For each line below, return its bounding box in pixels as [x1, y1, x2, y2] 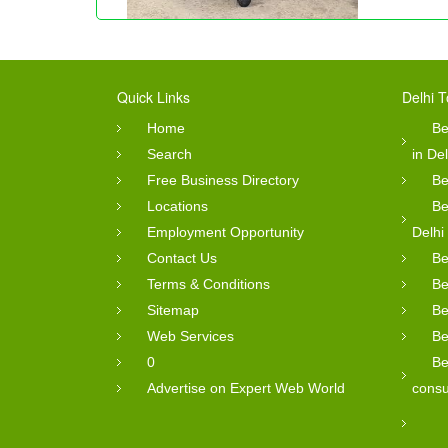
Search [147, 145, 192, 162]
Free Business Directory [147, 171, 299, 188]
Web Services [147, 327, 234, 344]
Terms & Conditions [147, 275, 270, 292]
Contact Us [147, 249, 217, 266]
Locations [147, 197, 208, 214]
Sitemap [147, 301, 199, 318]
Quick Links [117, 86, 190, 107]
